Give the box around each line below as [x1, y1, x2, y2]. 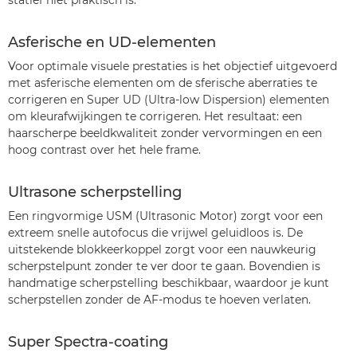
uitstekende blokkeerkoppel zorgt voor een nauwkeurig [8, 242, 316, 257]
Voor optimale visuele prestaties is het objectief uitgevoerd [8, 59, 337, 73]
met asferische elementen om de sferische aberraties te [8, 76, 317, 90]
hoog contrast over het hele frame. [8, 143, 201, 157]
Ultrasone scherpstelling [8, 183, 182, 201]
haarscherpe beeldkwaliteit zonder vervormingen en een [8, 126, 322, 140]
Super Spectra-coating [8, 333, 168, 351]
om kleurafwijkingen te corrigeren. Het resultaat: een [8, 109, 302, 124]
